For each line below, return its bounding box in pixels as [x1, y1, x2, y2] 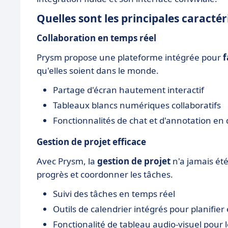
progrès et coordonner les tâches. [37, 168, 173, 180]
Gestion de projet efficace [37, 136, 146, 148]
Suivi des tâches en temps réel [53, 188, 175, 199]
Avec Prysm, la [37, 155, 97, 167]
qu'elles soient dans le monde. [37, 65, 159, 76]
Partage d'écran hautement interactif [53, 84, 204, 96]
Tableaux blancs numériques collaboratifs [53, 99, 221, 111]
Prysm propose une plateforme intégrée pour [37, 51, 223, 63]
